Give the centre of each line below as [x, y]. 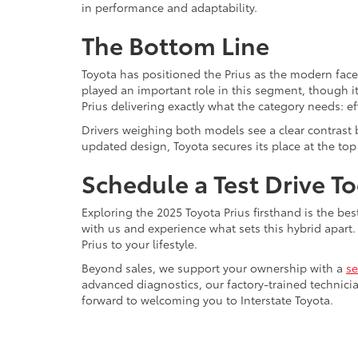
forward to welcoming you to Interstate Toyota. [207, 300]
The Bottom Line [175, 44]
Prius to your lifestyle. [139, 244]
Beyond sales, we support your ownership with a [214, 268]
